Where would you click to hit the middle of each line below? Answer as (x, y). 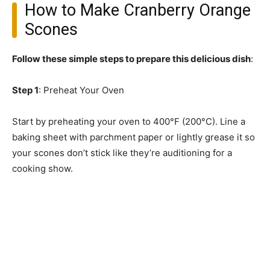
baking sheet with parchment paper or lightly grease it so (133, 137)
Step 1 (25, 90)
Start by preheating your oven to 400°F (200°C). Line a (129, 122)
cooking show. (42, 169)
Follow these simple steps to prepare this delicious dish (131, 59)
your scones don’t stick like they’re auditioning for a (122, 153)
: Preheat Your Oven (81, 90)
